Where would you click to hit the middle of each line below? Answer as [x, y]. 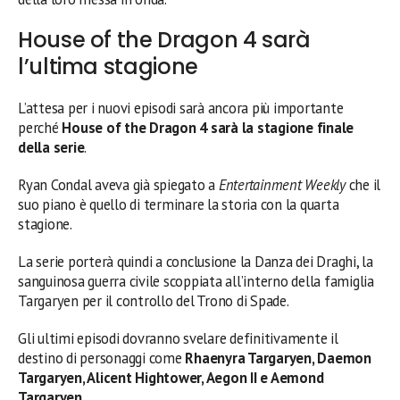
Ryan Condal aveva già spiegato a [118, 184]
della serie [51, 147]
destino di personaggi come [102, 358]
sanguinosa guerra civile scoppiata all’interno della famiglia [196, 281]
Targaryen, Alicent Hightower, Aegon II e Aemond [171, 377]
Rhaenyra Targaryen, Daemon [278, 358]
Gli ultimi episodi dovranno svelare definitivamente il [178, 338]
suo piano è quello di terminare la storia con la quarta [179, 204]
